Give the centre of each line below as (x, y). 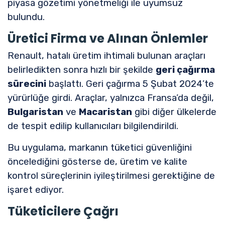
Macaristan (105, 112)
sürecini (27, 84)
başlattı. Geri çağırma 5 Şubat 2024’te (130, 84)
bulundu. (26, 17)
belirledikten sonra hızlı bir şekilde (82, 70)
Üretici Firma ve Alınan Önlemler (108, 38)
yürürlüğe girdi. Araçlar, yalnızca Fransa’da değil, (111, 98)
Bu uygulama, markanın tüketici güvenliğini (100, 147)
